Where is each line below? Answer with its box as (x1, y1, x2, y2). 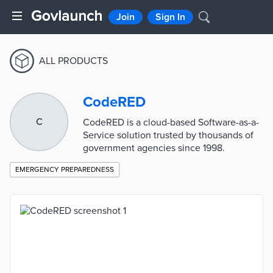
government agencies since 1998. (83, 142, 225, 154)
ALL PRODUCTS (39, 54, 108, 67)
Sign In (155, 11, 185, 23)
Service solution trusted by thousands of (83, 129, 253, 141)
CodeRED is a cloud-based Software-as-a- (83, 116, 259, 129)
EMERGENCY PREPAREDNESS (15, 165, 114, 174)
